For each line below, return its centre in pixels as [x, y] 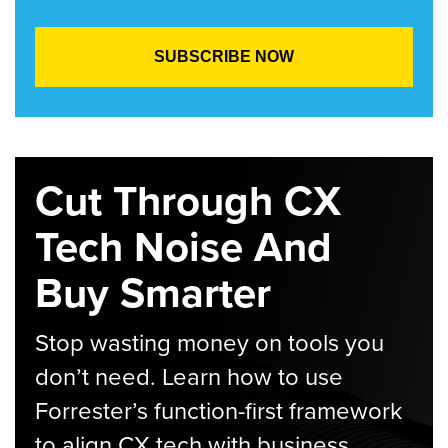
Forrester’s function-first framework [218, 410]
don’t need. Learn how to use [189, 376]
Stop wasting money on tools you [209, 342]
